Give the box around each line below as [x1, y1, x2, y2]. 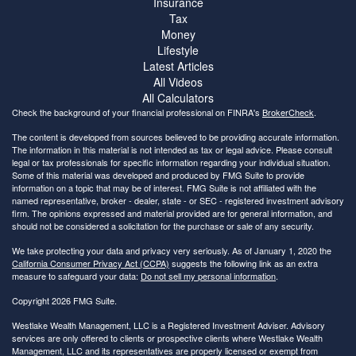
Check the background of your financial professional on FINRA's [12, 105, 262, 118]
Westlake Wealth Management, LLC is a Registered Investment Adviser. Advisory [12, 318, 325, 331]
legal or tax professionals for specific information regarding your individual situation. [12, 155, 331, 168]
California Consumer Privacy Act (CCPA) [12, 256, 169, 269]
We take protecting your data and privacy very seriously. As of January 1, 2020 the [12, 243, 331, 257]
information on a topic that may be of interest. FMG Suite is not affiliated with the [12, 180, 316, 194]
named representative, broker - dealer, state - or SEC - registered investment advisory [12, 193, 344, 207]
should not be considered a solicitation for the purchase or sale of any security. [12, 219, 314, 232]
